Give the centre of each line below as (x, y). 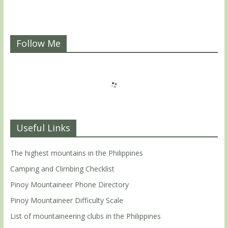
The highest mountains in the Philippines (76, 153)
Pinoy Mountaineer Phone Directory (69, 184)
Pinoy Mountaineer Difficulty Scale (66, 200)
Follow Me (38, 43)
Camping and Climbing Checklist (62, 168)
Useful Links (43, 127)
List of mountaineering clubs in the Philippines (85, 216)
